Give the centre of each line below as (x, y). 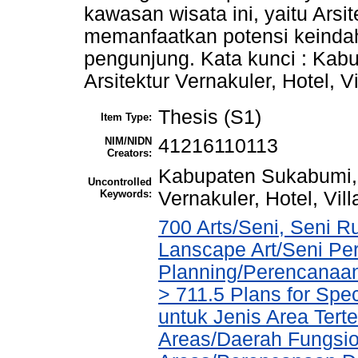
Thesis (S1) (210, 117)
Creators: (129, 153)
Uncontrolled (120, 182)
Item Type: (126, 117)
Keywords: (126, 194)
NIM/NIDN (128, 141)
